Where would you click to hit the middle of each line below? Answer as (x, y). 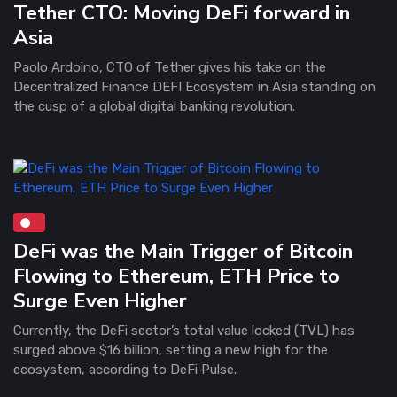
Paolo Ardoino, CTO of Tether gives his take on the (170, 67)
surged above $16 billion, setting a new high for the (171, 350)
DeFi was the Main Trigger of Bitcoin (183, 251)
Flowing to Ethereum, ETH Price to (176, 276)
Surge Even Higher (100, 300)
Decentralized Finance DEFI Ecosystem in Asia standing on (195, 86)
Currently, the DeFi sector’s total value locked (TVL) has (184, 330)
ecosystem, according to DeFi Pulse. (125, 369)
